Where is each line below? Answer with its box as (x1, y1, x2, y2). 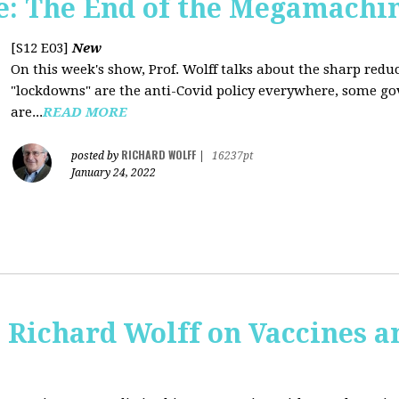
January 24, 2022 (71, 167, 156, 179)
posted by (71, 150, 121, 162)
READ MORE (43, 104, 127, 120)
